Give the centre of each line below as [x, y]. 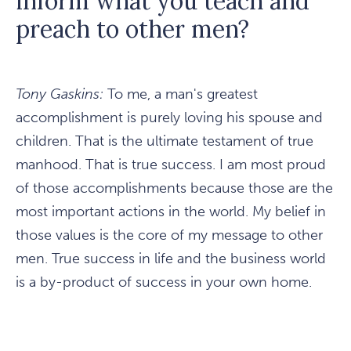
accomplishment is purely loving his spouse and [169, 118]
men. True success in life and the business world [171, 259]
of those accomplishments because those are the [174, 188]
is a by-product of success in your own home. [164, 282]
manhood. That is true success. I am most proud [171, 165]
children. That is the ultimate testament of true [165, 141]
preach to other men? [132, 29]
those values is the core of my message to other [169, 235]
